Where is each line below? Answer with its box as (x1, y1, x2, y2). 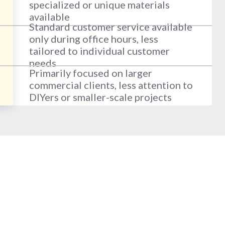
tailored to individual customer (29, 45, 170, 57)
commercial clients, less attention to (29, 79, 193, 91)
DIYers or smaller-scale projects (29, 91, 172, 103)
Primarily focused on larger (29, 67, 152, 79)
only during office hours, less (29, 33, 158, 45)
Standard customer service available (29, 21, 192, 33)
